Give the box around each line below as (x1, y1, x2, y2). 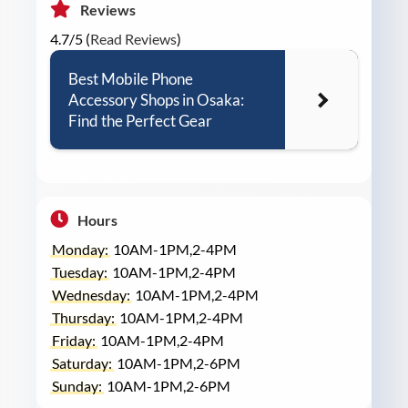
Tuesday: (52, 263, 107, 281)
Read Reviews (90, 30, 177, 48)
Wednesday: (52, 286, 130, 304)
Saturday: (52, 354, 112, 372)
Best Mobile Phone (68, 69, 193, 89)
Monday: (52, 240, 108, 259)
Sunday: (52, 377, 102, 395)
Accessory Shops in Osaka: (68, 90, 244, 110)
